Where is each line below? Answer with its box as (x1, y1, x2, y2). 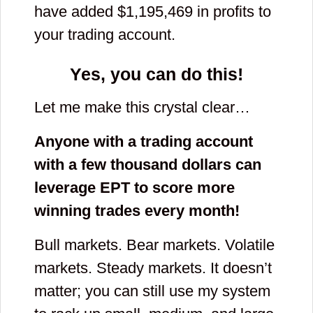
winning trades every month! (34, 202, 240, 220)
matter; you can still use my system (34, 282, 270, 300)
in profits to (193, 3, 271, 21)
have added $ (34, 3, 126, 21)
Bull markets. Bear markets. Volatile (34, 236, 275, 254)
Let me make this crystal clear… (34, 99, 250, 117)
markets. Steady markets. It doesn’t (34, 259, 272, 277)
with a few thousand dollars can (34, 156, 261, 174)
